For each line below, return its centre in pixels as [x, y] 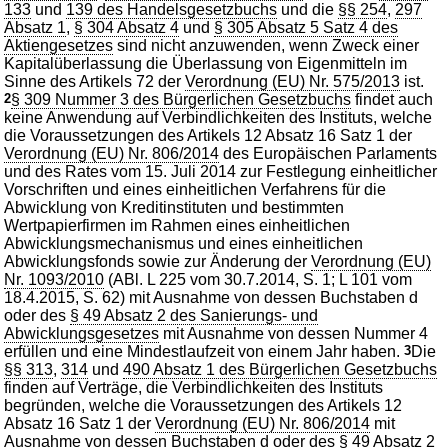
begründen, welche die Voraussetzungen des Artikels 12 [203, 405]
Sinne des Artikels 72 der [95, 81]
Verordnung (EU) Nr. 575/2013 [293, 81]
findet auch [392, 99]
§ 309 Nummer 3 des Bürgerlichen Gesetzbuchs [181, 99]
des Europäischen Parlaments [328, 153]
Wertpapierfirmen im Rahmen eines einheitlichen [177, 225]
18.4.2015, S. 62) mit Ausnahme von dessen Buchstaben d [211, 297]
